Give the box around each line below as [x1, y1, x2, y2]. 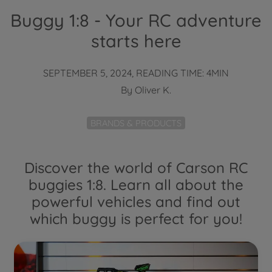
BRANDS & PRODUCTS [90, 117, 182, 129]
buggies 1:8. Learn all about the [29, 175, 243, 194]
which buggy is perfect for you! [30, 209, 242, 228]
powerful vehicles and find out [32, 192, 240, 211]
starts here [90, 30, 182, 52]
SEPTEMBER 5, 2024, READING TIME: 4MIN [43, 67, 229, 79]
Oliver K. [134, 84, 171, 96]
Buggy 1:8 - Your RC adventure [10, 9, 262, 31]
